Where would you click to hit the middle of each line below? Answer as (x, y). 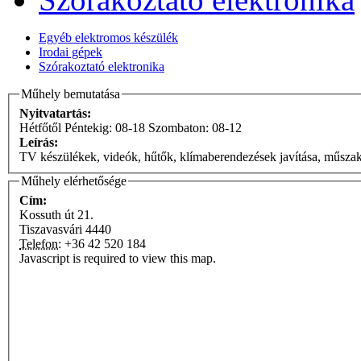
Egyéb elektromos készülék (108, 38)
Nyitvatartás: (57, 113)
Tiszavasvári (51, 229)
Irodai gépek (71, 52)
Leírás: (40, 142)
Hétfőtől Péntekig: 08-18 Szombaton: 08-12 (131, 127)
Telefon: (40, 243)
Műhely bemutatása (71, 94)
